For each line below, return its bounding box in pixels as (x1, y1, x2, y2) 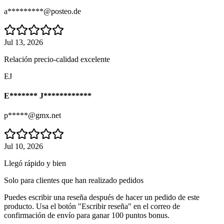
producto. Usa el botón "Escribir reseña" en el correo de (4, 202, 180, 211)
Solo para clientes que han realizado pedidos (4, 176, 143, 185)
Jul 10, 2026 (4, 142, 43, 151)
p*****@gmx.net (4, 111, 61, 120)
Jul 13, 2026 (4, 37, 43, 46)
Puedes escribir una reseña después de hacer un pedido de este (4, 193, 199, 202)
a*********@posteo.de (4, 6, 81, 15)
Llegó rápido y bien (4, 159, 66, 168)
